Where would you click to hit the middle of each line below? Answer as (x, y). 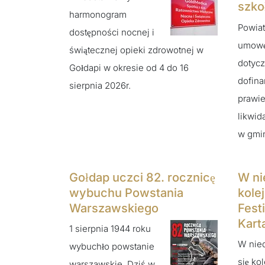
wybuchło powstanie (112, 247)
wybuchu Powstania (126, 193)
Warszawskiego (114, 208)
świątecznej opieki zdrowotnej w (136, 50)
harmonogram (98, 14)
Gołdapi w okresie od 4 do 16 (129, 67)
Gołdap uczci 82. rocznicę (142, 177)
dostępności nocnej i (112, 32)
